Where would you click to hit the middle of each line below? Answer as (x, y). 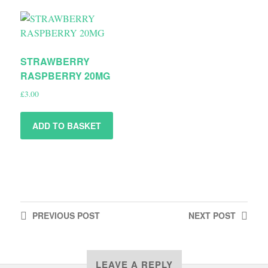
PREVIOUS (53, 216)
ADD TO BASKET (66, 126)
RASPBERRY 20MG (65, 75)
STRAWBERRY (55, 61)
